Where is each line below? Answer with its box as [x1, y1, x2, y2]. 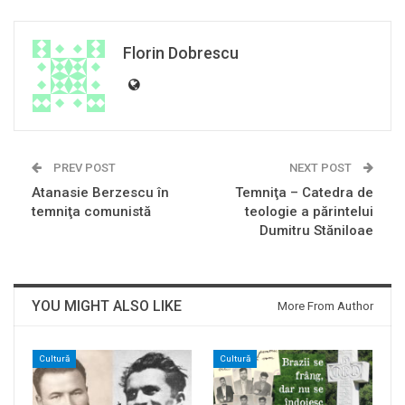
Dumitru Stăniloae [259, 222, 373, 240]
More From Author [278, 299, 373, 314]
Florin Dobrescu [123, 43, 239, 63]
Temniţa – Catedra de [235, 184, 373, 202]
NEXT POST [289, 161, 354, 175]
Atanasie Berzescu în [32, 184, 169, 202]
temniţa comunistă [32, 203, 151, 221]
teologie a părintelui [245, 203, 373, 221]
